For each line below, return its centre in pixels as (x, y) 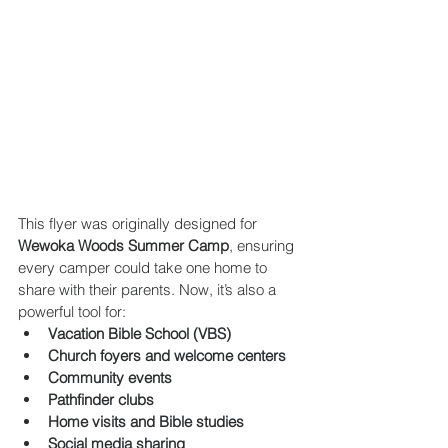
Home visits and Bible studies (146, 421)
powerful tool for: (72, 311)
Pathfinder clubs (101, 399)
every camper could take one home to (144, 267)
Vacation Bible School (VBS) (139, 333)
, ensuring (263, 245)
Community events (110, 377)
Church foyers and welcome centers (167, 355)
